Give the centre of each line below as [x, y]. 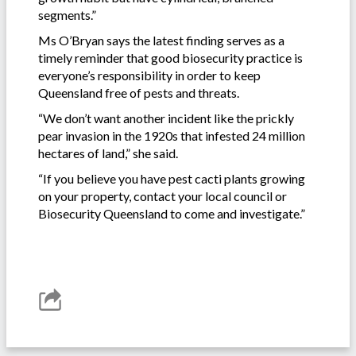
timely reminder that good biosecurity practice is [170, 58]
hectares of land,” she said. [108, 153]
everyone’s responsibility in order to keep [149, 75]
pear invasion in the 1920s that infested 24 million [172, 136]
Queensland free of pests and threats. [139, 93]
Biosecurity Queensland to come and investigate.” [172, 214]
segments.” [67, 15]
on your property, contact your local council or [163, 196]
